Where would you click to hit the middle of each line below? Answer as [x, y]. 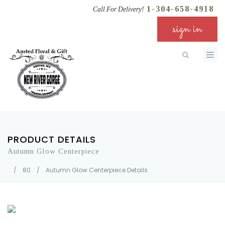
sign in [187, 29]
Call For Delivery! [119, 9]
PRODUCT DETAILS [52, 139]
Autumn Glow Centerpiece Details [97, 170]
